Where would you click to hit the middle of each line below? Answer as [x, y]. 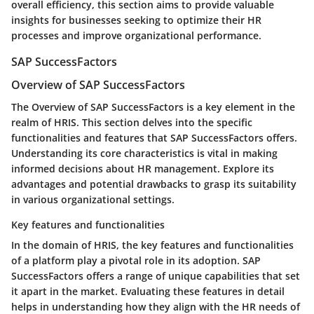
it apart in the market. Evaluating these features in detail [148, 292]
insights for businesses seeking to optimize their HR [136, 20]
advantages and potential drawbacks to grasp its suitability [154, 184]
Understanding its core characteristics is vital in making [144, 153]
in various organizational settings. [93, 200]
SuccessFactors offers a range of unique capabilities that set [156, 276]
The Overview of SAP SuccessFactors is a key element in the [153, 107]
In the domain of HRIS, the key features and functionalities [152, 245]
